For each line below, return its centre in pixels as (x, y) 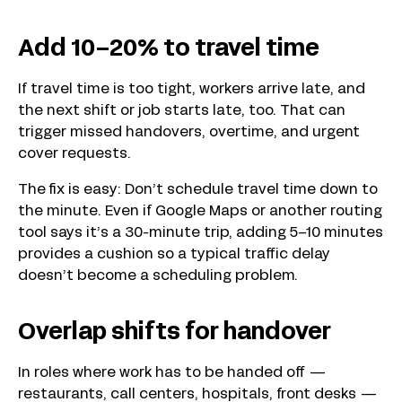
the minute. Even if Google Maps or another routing (200, 211)
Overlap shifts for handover (175, 333)
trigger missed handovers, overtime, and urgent (189, 132)
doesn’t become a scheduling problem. (160, 276)
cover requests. (76, 154)
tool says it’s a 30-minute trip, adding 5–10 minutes (201, 233)
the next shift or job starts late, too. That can (182, 111)
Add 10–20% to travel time (169, 49)
